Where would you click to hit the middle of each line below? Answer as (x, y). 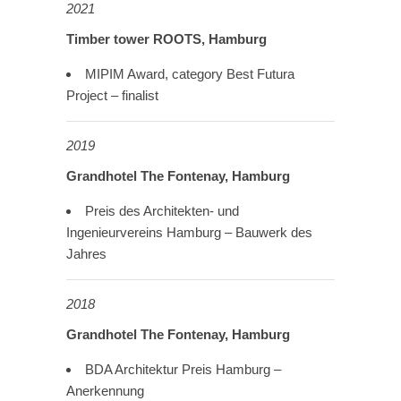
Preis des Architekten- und (162, 211)
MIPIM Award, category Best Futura (190, 74)
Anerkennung (105, 391)
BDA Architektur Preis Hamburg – (183, 370)
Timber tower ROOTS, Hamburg (166, 39)
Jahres (86, 254)
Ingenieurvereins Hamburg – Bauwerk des (189, 233)
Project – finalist (112, 96)
